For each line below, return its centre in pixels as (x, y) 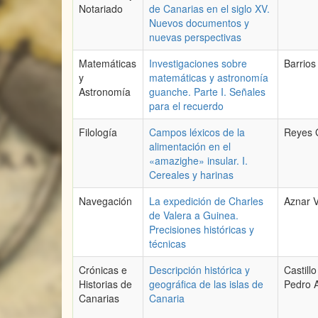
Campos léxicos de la (197, 132)
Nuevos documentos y (199, 23)
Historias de (105, 284)
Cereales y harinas (191, 175)
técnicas (168, 243)
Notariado (101, 9)
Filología (98, 132)
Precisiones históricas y (202, 229)
